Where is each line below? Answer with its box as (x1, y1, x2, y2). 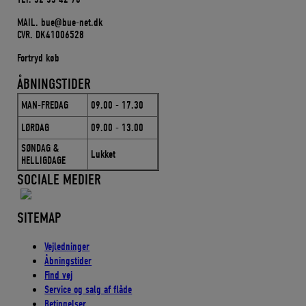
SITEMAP (17, 209, 61, 227)
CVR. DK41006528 (17, 29, 85, 42)
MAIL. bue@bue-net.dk (17, 16, 103, 29)
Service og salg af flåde (44, 283, 133, 296)
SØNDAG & (21, 142, 59, 155)
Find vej (44, 269, 73, 282)
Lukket (91, 148, 116, 161)
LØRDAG (21, 122, 50, 135)
